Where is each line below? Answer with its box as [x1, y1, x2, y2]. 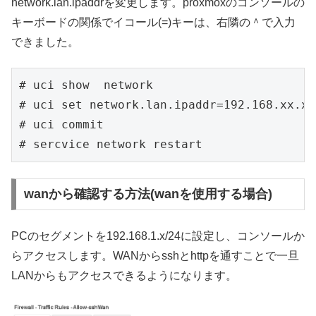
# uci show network [19, 78, 153, 92]
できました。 [11, 35, 79, 48]
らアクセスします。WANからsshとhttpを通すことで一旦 [11, 249, 299, 262]
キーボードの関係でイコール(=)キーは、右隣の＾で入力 [11, 16, 296, 28]
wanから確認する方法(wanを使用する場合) [23, 187, 272, 202]
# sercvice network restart [19, 138, 202, 152]
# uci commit [19, 118, 104, 132]
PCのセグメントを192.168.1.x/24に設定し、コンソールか [11, 229, 305, 242]
